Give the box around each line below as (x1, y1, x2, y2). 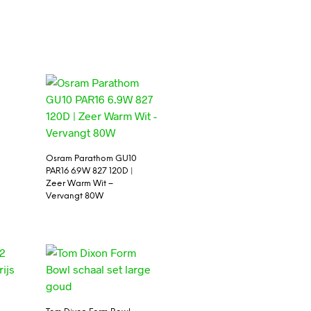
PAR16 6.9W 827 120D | (45, 166, 133, 176)
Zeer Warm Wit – (45, 178, 113, 188)
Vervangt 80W (45, 191, 103, 201)
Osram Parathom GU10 (45, 153, 137, 163)
